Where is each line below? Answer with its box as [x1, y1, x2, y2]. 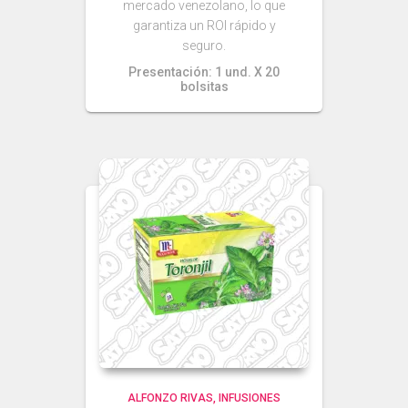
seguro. [182, 38, 226, 53]
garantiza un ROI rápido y [132, 18, 276, 33]
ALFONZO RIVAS [127, 392, 213, 404]
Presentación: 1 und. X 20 [128, 65, 280, 79]
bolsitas [179, 79, 229, 94]
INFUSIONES [219, 392, 280, 404]
